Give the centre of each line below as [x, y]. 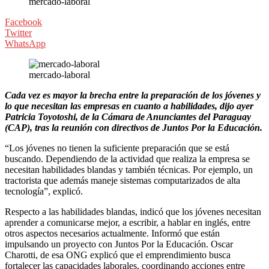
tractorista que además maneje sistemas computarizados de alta [122, 180]
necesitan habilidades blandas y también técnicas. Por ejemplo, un [129, 169]
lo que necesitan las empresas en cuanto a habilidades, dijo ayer [129, 106]
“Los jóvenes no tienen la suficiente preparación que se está [117, 148]
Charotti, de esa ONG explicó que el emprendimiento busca [118, 255]
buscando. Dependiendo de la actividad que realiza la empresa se [127, 159]
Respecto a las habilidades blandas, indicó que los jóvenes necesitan [133, 211]
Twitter [18, 32]
